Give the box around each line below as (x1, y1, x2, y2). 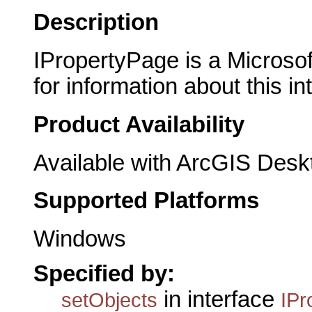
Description (33, 10, 159, 36)
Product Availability (33, 111, 244, 137)
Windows (33, 226, 126, 251)
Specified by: (33, 261, 175, 287)
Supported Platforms (33, 188, 259, 214)
